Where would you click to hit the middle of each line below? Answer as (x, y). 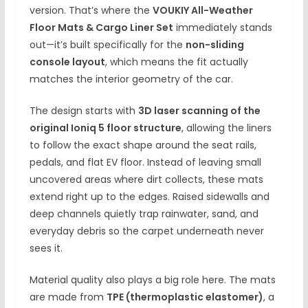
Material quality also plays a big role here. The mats (152, 279)
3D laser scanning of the (199, 110)
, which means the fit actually (176, 62)
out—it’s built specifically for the (107, 44)
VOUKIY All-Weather (202, 10)
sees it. (46, 248)
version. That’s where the (91, 10)
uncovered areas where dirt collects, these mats (146, 179)
